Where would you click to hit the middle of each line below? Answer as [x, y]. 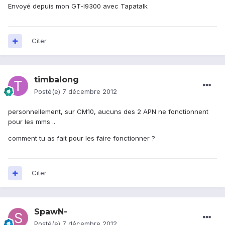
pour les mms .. [32, 122]
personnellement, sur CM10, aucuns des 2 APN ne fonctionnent [108, 112]
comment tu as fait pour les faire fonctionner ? [82, 138]
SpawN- [51, 212]
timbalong [57, 80]
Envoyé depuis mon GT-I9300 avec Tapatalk [78, 6]
